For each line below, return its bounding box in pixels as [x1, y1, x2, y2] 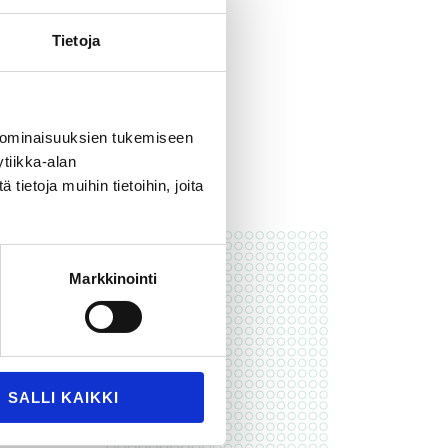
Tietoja [52, 31, 100, 49]
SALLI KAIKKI [8, 388, 119, 406]
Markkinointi [69, 269, 158, 287]
